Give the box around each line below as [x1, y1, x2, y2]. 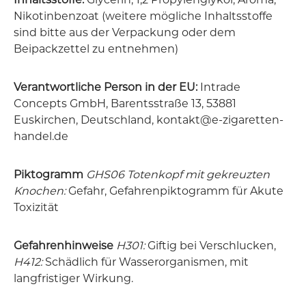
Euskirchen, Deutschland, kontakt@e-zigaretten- [14, 113, 283, 126]
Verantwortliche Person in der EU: [14, 80, 197, 94]
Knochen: [14, 184, 66, 197]
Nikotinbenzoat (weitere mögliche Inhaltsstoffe [14, 9, 273, 23]
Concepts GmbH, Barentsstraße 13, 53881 [14, 96, 236, 110]
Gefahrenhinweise [14, 238, 113, 252]
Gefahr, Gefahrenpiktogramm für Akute [66, 184, 283, 197]
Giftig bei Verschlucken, [145, 238, 276, 252]
